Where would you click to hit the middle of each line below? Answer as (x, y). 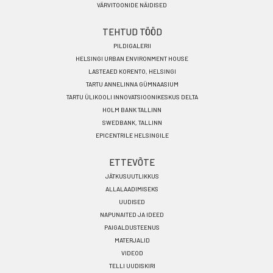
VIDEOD (132, 253)
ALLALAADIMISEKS (132, 189)
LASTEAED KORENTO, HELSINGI (132, 71)
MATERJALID (132, 240)
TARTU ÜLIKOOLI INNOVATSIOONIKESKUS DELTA (132, 97)
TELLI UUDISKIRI (132, 265)
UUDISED (132, 201)
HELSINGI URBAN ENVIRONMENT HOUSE (132, 58)
